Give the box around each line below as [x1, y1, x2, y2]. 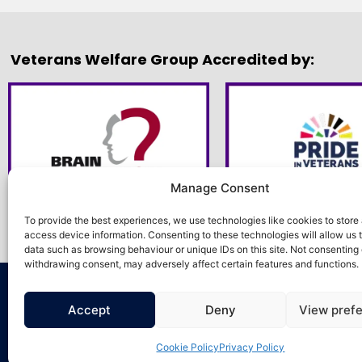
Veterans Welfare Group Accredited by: [11, 48, 314, 69]
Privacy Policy [219, 341, 285, 353]
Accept [68, 301, 112, 318]
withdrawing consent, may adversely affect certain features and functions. [24, 258, 359, 270]
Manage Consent [170, 180, 271, 196]
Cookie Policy [156, 341, 220, 353]
